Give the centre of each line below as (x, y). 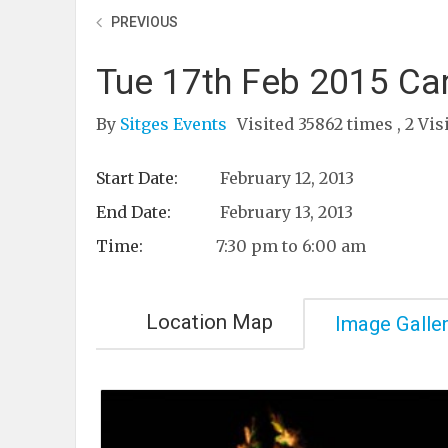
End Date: (133, 212)
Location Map (209, 322)
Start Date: (137, 178)
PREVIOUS (144, 22)
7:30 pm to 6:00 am (291, 246)
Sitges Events (175, 124)
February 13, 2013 (284, 212)
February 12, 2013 (285, 178)
